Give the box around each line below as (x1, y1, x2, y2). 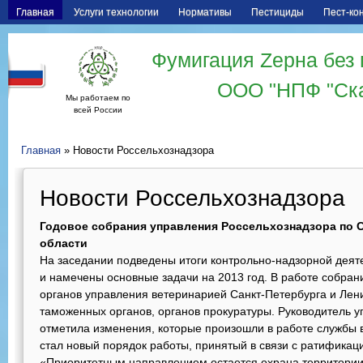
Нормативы (178, 6, 232, 18)
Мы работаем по (66, 93, 130, 102)
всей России (74, 105, 122, 114)
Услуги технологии (74, 6, 159, 18)
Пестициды (251, 6, 304, 18)
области (40, 237, 91, 250)
